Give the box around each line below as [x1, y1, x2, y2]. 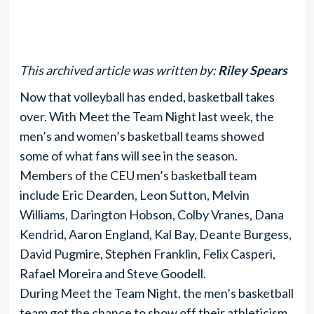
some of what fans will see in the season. [19, 148, 238, 163]
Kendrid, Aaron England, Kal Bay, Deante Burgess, [19, 226, 292, 242]
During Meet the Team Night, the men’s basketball [19, 285, 294, 301]
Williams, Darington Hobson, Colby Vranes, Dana [19, 207, 284, 222]
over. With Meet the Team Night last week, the [19, 109, 274, 124]
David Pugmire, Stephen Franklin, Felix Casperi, [19, 246, 275, 261]
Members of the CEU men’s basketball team [19, 168, 257, 183]
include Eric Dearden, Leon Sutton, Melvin [19, 187, 250, 203]
